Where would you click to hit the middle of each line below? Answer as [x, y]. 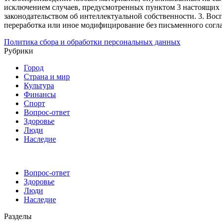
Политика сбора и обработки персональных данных [92, 42]
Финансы [40, 95]
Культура [39, 86]
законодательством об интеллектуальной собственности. [100, 16]
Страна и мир [47, 77]
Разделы [18, 217]
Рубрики [19, 51]
